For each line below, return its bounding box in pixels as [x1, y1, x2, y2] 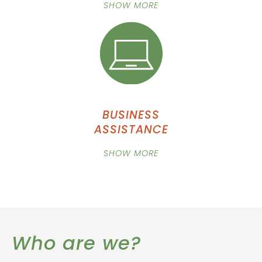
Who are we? [12, 230, 141, 256]
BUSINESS [102, 107, 160, 123]
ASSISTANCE [94, 122, 168, 137]
